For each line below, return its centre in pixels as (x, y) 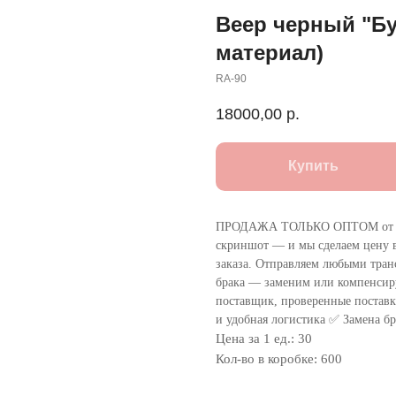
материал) (270, 53)
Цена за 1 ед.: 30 (264, 339)
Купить (313, 166)
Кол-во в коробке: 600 (279, 359)
